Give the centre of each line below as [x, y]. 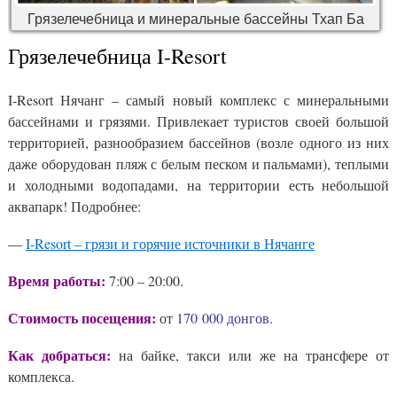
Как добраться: [59, 355]
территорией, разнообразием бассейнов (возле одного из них [198, 143]
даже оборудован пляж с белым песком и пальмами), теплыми [198, 164]
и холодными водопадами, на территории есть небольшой [198, 185]
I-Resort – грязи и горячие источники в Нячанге [170, 244]
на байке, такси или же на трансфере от [250, 355]
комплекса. [41, 377]
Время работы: [57, 281]
